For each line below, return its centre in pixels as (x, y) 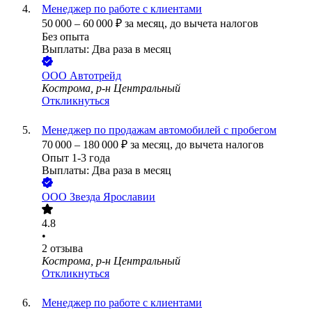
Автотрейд (95, 76)
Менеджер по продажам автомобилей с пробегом (159, 130)
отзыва (67, 249)
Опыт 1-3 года (76, 158)
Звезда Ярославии (112, 197)
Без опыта (65, 37)
